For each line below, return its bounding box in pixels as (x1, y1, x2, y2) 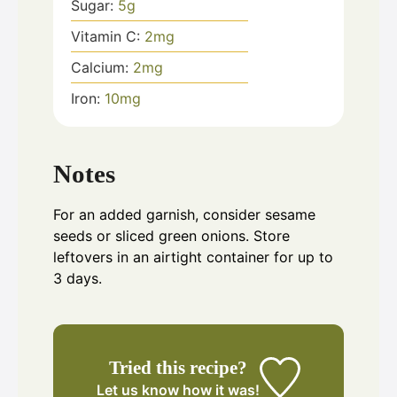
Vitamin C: (71, 27, 144, 46)
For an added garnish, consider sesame (53, 205, 315, 223)
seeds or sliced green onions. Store (53, 226, 290, 245)
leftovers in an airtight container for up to (53, 247, 333, 266)
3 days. (53, 269, 102, 287)
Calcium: (71, 58, 133, 77)
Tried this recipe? (109, 356, 248, 378)
